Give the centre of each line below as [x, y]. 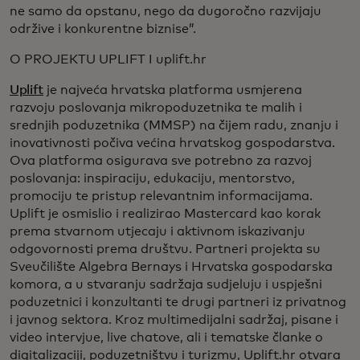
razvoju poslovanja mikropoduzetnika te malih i [156, 108]
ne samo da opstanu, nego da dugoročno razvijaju [166, 12]
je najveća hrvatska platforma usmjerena [173, 90]
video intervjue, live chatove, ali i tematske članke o [166, 338]
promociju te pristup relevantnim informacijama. [161, 196]
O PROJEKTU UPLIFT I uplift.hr [108, 60]
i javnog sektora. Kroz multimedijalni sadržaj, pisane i [174, 320]
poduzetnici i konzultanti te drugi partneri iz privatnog [178, 303]
